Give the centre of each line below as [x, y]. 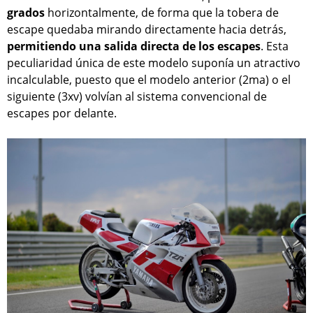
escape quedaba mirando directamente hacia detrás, [147, 30]
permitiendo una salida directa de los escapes [134, 46]
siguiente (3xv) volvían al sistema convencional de [137, 97]
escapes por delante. [62, 114]
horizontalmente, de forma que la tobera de [162, 13]
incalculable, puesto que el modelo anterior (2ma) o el [149, 80]
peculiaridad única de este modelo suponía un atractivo [154, 63]
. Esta [275, 46]
